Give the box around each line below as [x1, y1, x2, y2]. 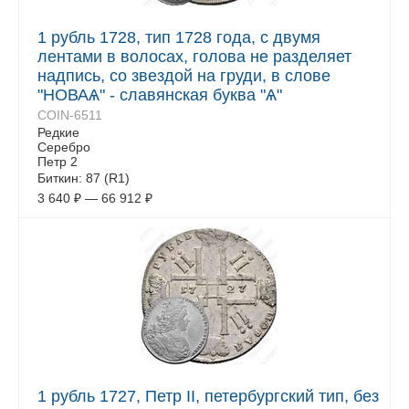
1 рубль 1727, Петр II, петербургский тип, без [37, 387, 379, 405]
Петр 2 [37, 154, 78, 169]
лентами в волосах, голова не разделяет [37, 47, 351, 66]
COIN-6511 [37, 108, 102, 122]
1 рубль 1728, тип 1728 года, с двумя [37, 28, 320, 47]
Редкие [37, 125, 79, 140]
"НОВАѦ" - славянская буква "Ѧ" [37, 86, 282, 104]
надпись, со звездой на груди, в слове [37, 67, 330, 85]
